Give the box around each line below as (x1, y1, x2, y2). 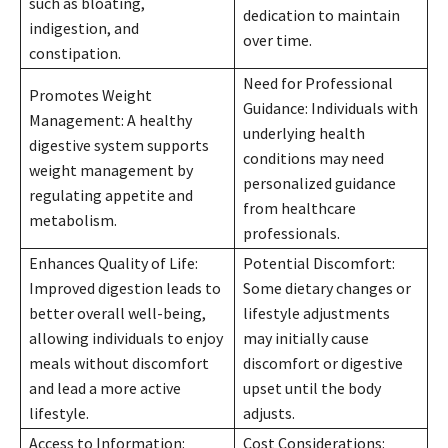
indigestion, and (29, 18, 139, 39)
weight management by (29, 160, 193, 181)
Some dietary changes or (243, 278, 411, 299)
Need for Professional (243, 73, 393, 94)
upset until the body (243, 378, 381, 399)
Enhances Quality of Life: (29, 253, 198, 274)
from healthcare (243, 198, 356, 219)
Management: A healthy (29, 110, 192, 131)
